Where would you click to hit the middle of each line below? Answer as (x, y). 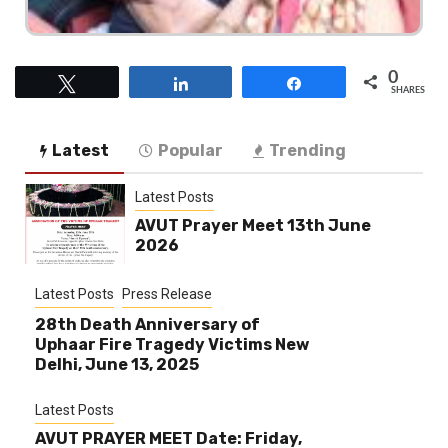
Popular (190, 151)
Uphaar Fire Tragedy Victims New (172, 345)
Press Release (167, 294)
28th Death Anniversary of (147, 325)
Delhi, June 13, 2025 (117, 365)
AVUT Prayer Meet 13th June (252, 226)
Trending (307, 151)
